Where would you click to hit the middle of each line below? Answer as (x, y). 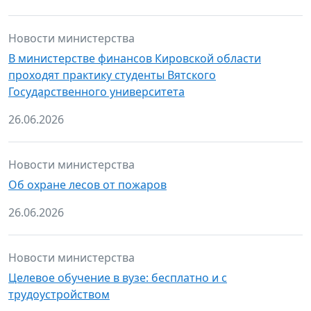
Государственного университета (96, 92)
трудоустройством (59, 294)
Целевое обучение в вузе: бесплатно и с (118, 278)
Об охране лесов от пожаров (87, 185)
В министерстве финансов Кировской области (135, 58)
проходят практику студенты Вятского (112, 75)
